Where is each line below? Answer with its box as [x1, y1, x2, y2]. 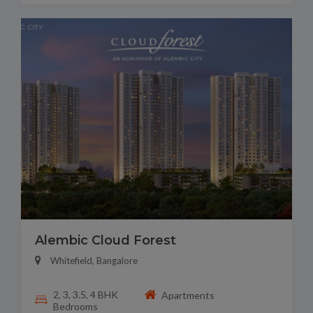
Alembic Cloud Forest [35, 233, 176, 249]
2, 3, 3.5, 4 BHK [52, 289, 118, 301]
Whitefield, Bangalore [50, 255, 138, 267]
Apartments [161, 289, 215, 301]
